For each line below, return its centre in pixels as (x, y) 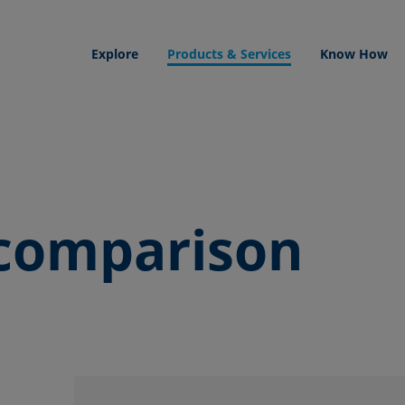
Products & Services (230, 54)
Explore (115, 54)
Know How (354, 54)
